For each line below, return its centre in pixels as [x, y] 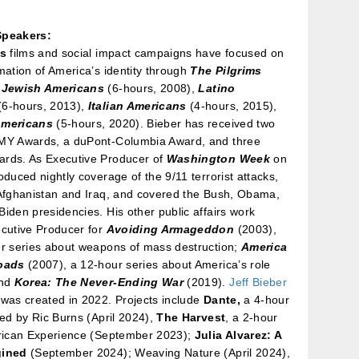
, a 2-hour [252, 317]
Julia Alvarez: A [238, 335]
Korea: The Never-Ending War [99, 282]
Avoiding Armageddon [170, 229]
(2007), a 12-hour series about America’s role [147, 264]
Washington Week [218, 158]
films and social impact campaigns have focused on [145, 52]
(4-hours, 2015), [232, 105]
